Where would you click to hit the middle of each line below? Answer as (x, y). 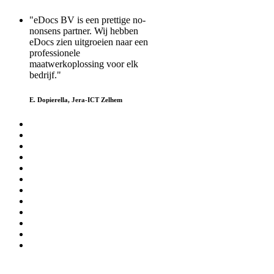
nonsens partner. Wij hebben (84, 31)
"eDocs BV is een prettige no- (87, 20)
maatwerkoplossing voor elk (84, 64)
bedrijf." (45, 75)
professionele (55, 53)
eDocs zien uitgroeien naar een (89, 42)
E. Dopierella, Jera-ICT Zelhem (76, 100)
